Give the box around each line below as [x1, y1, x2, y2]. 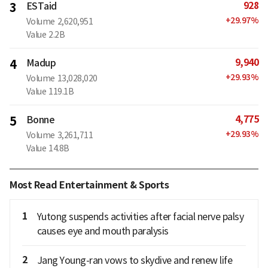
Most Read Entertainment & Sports [10, 178, 169, 191]
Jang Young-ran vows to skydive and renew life [36, 254, 232, 266]
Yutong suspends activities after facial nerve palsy [36, 210, 243, 223]
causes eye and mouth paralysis [36, 224, 169, 237]
